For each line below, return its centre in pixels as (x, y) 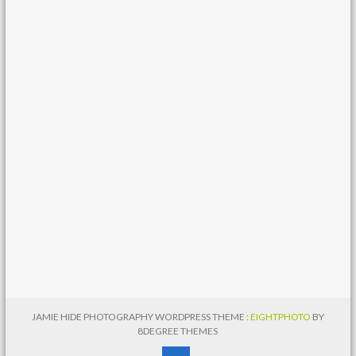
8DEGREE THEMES (178, 331)
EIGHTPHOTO (281, 317)
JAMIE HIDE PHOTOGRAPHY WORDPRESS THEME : (141, 317)
